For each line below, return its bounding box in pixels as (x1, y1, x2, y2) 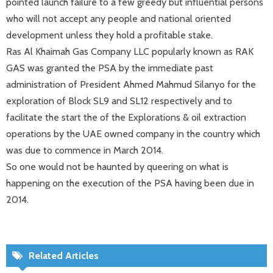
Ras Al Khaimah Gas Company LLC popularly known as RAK (6, 46, 253, 57)
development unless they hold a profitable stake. (6, 29, 213, 41)
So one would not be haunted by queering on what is (6, 161, 229, 172)
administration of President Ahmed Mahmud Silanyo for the (6, 79, 256, 90)
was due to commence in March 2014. (6, 144, 163, 156)
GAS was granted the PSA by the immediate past (6, 62, 213, 74)
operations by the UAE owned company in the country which (6, 128, 260, 140)
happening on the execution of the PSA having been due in (6, 177, 254, 189)
